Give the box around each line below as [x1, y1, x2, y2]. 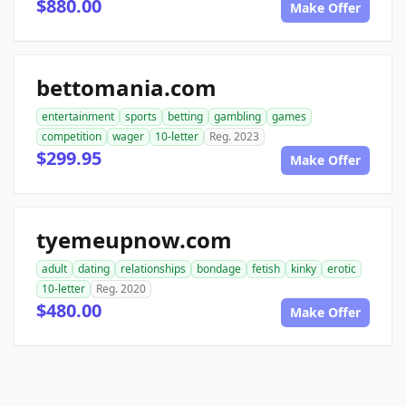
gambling [214, 109, 261, 125]
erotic [327, 261, 356, 277]
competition [42, 129, 101, 145]
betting [168, 109, 203, 125]
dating [78, 261, 110, 277]
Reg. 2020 [96, 281, 146, 297]
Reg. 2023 [209, 129, 259, 145]
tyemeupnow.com [36, 225, 232, 256]
